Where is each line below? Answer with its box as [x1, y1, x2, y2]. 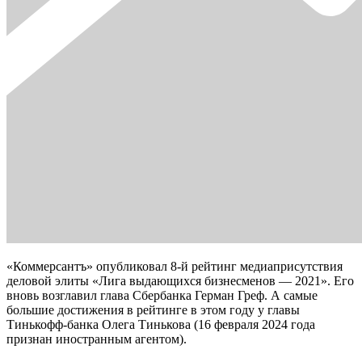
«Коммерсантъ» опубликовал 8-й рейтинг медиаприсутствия [6, 259, 343, 273]
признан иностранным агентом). [6, 331, 187, 346]
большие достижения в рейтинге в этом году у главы [6, 302, 300, 317]
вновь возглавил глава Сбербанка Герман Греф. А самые [6, 288, 318, 302]
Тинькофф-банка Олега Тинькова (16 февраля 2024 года [6, 317, 315, 331]
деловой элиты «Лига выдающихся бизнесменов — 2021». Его [6, 273, 354, 288]
